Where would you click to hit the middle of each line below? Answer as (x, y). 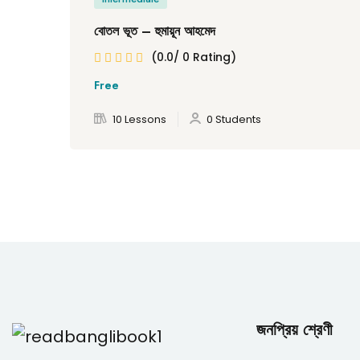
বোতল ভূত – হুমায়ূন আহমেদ (155, 31)
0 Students (234, 119)
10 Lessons (139, 119)
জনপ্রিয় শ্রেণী (295, 329)
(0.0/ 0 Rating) (194, 57)
